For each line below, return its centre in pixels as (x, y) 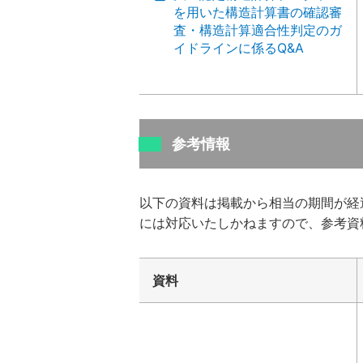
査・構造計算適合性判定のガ (258, 30)
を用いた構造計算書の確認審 (258, 12)
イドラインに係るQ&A (239, 48)
